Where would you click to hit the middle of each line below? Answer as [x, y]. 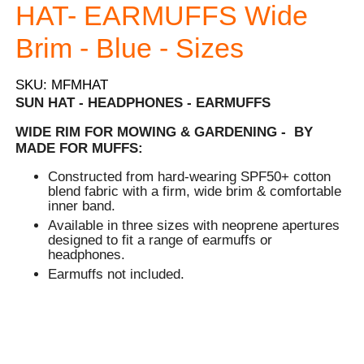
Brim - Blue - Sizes [130, 48]
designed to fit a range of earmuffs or [160, 240]
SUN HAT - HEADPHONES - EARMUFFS [143, 103]
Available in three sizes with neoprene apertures [194, 226]
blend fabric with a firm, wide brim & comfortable [195, 192]
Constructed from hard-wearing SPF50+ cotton [190, 177]
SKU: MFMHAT [62, 85]
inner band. [82, 206]
